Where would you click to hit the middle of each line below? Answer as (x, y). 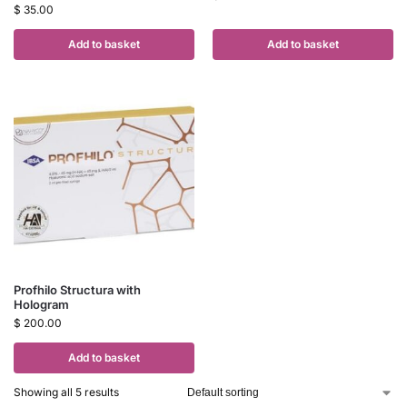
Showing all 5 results (66, 392)
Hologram (41, 305)
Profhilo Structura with (77, 290)
